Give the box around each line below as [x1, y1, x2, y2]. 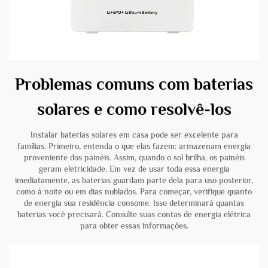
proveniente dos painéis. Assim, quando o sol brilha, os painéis [23, 153, 245, 163]
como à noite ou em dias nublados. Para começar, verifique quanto [16, 187, 252, 197]
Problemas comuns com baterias [15, 75, 253, 94]
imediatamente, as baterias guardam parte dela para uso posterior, [15, 175, 253, 185]
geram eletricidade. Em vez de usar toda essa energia [38, 164, 230, 174]
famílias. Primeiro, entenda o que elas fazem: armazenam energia [17, 141, 251, 151]
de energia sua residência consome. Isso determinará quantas [24, 198, 244, 208]
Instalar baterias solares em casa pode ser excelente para [30, 130, 238, 140]
